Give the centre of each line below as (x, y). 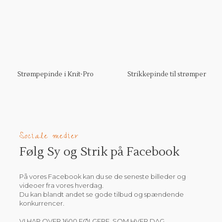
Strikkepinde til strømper (166, 74)
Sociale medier (49, 137)
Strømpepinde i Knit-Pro (55, 74)
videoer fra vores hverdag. (61, 185)
